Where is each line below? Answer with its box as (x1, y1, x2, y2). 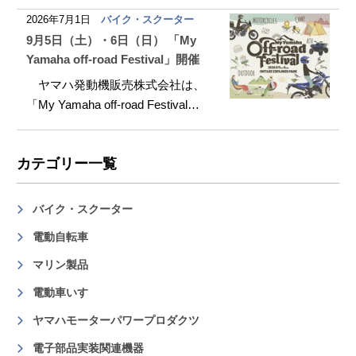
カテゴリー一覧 (17, 156, 117, 172)
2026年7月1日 (26, 14, 91, 25)
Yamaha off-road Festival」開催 (26, 52, 200, 66)
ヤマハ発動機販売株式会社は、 (26, 78, 206, 91)
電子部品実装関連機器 (33, 342, 145, 354)
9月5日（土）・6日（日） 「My (26, 33, 197, 47)
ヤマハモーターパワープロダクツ (33, 314, 200, 327)
